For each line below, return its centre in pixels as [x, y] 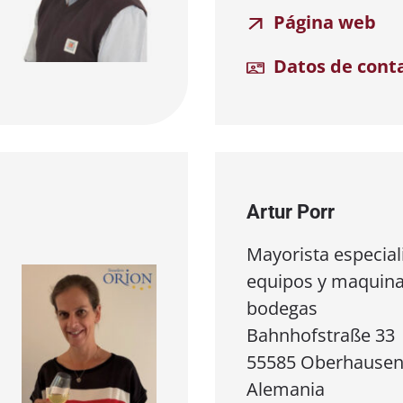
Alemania [286, 389]
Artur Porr [291, 211]
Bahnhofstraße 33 [321, 335]
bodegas [282, 308]
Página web [322, 22]
